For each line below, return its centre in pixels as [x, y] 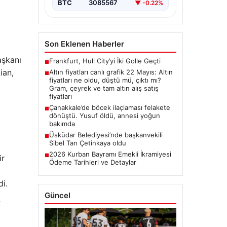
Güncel [57, 196]
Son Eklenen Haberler [84, 44]
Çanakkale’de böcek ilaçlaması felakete [109, 108]
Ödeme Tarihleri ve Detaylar [92, 162]
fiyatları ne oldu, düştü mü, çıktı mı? [105, 80]
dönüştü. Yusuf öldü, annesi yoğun [104, 116]
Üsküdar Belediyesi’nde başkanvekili [106, 135]
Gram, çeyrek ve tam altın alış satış [104, 88]
